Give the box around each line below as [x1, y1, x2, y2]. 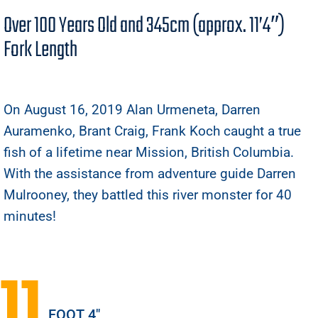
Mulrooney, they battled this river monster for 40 [4, 187, 292, 204]
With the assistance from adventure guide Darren [4, 165, 296, 182]
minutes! [4, 208, 56, 225]
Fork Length [4, 33, 77, 68]
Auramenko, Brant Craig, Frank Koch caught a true [4, 123, 301, 140]
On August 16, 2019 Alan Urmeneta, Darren [4, 102, 261, 119]
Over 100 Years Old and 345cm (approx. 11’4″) [4, 9, 285, 44]
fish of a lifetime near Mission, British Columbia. [4, 144, 294, 161]
